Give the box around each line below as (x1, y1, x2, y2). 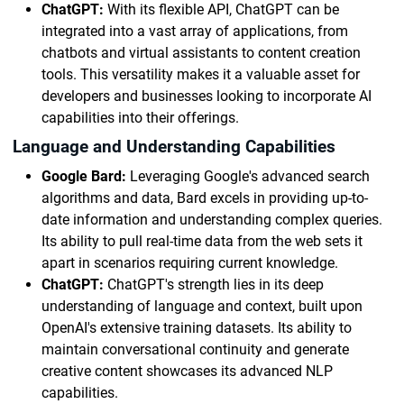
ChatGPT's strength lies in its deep (104, 276, 324, 293)
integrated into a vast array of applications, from (41, 23, 348, 40)
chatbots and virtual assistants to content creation (41, 44, 361, 61)
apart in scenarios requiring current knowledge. (41, 254, 338, 271)
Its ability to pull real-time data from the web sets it (41, 233, 363, 250)
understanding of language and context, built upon (41, 298, 363, 315)
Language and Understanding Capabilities (13, 137, 335, 157)
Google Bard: (41, 168, 126, 185)
